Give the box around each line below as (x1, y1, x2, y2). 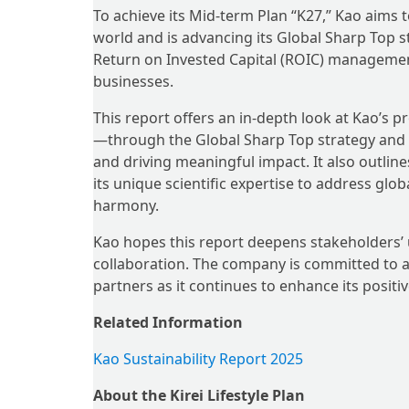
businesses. (93, 71, 173, 91)
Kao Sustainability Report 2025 (93, 349, 303, 369)
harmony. (93, 195, 159, 215)
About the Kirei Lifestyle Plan (93, 385, 305, 405)
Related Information (93, 312, 243, 332)
